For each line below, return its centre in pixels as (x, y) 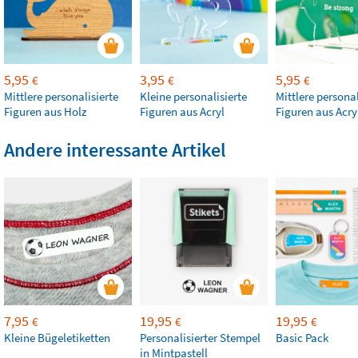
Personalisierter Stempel (200, 338)
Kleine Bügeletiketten (57, 338)
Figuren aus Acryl (182, 111)
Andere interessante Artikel (115, 150)
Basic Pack (302, 338)
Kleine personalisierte (193, 96)
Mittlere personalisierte (61, 96)
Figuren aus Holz (45, 111)
